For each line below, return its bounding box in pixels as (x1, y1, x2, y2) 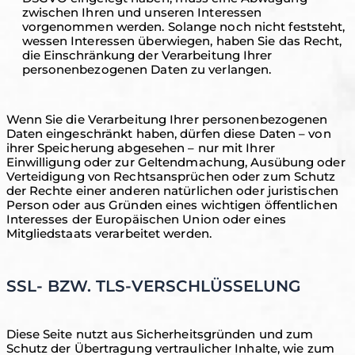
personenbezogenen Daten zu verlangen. (21, 62, 272, 77)
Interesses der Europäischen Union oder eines (6, 212, 286, 227)
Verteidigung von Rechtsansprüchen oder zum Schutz (6, 169, 336, 184)
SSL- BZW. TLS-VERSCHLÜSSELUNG (6, 277, 300, 296)
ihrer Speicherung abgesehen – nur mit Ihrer (6, 140, 275, 155)
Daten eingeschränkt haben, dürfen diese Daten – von (6, 126, 331, 141)
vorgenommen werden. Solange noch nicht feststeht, (21, 19, 345, 34)
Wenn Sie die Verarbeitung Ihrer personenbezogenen (6, 112, 328, 127)
